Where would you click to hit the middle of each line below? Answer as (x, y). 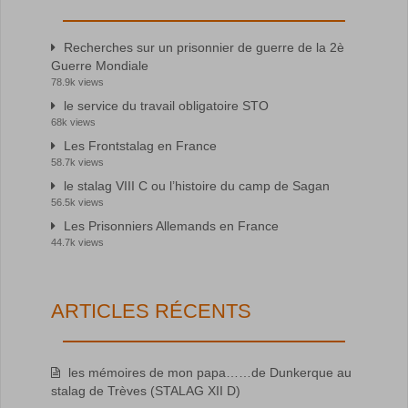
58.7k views (77, 162)
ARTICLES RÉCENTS (151, 311)
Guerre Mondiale (100, 65)
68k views (73, 122)
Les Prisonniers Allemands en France (171, 225)
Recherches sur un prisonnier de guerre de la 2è (204, 47)
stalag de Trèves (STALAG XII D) (146, 390)
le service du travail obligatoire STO (166, 105)
